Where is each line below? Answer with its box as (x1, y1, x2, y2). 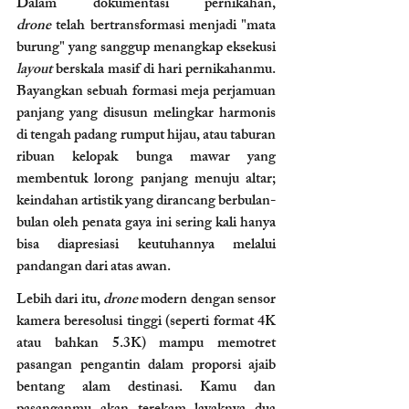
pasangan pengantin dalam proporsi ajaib (16, 352, 276, 380)
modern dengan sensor (138, 287, 276, 314)
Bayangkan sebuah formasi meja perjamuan (16, 79, 276, 106)
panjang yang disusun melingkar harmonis (16, 100, 276, 128)
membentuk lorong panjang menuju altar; (16, 166, 276, 194)
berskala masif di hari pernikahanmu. (52, 57, 276, 84)
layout (16, 57, 52, 84)
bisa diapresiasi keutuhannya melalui (16, 232, 276, 259)
